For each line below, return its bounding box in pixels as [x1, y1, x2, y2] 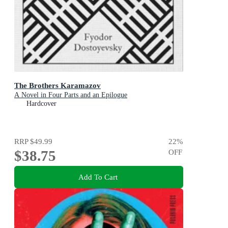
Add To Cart [78, 173, 118, 182]
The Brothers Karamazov [14, 80, 101, 90]
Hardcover [26, 99, 56, 107]
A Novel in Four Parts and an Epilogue [14, 91, 127, 99]
